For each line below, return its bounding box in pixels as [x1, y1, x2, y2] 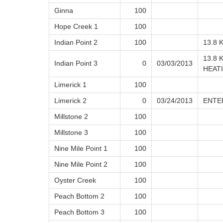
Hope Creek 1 [54, 22, 98, 31]
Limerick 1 [54, 81, 87, 89]
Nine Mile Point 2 [54, 160, 108, 169]
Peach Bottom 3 [54, 208, 105, 217]
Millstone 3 [54, 128, 88, 137]
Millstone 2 [54, 112, 88, 121]
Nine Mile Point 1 [54, 144, 108, 153]
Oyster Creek [54, 176, 96, 185]
